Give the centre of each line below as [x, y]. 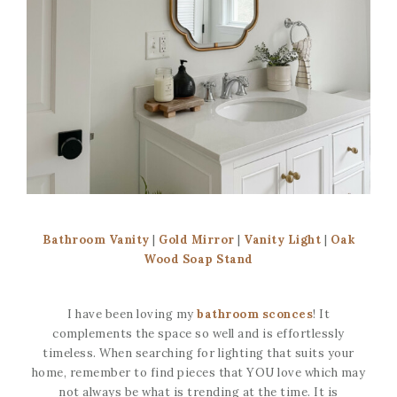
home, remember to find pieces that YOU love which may [198, 372]
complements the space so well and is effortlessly [198, 333]
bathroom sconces [255, 314]
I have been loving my [132, 314]
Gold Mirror [197, 239]
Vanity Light [282, 239]
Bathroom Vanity [97, 239]
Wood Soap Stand [198, 259]
